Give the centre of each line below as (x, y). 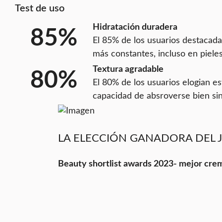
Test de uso (40, 8)
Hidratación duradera (135, 27)
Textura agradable (128, 69)
